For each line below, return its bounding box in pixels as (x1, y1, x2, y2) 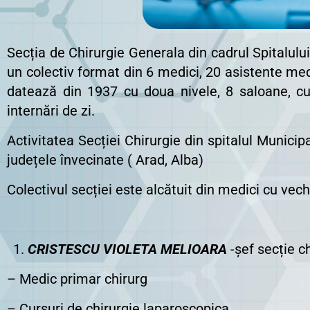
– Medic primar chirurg (7, 271, 147, 287)
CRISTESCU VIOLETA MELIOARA (28, 241, 227, 257)
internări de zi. (7, 102, 95, 119)
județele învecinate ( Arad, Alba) (7, 152, 203, 168)
